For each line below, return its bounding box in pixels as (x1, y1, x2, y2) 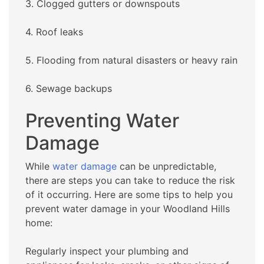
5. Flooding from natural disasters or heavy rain (25, 54, 237, 67)
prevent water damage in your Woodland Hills (25, 203, 230, 215)
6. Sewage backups (25, 82, 112, 95)
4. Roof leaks (25, 26, 83, 38)
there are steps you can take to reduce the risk (25, 174, 235, 187)
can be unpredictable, (117, 160, 216, 173)
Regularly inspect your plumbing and (25, 245, 189, 258)
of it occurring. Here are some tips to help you (25, 189, 233, 201)
